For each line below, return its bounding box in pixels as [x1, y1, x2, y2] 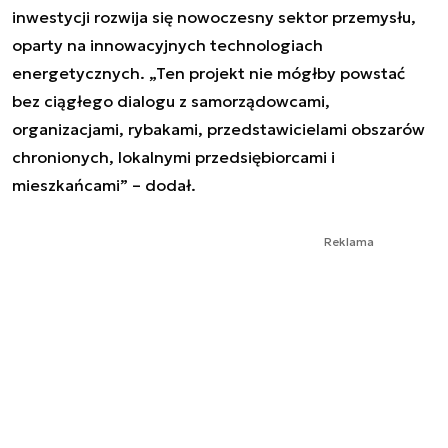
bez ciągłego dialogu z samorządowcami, [12, 91, 330, 111]
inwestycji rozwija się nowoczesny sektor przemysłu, [12, 7, 416, 27]
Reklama [324, 234, 374, 249]
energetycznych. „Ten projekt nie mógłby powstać [12, 63, 405, 83]
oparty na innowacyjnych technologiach [12, 35, 323, 55]
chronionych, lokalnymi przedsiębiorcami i [12, 147, 335, 167]
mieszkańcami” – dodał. [12, 175, 196, 195]
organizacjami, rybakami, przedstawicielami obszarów [12, 119, 425, 139]
